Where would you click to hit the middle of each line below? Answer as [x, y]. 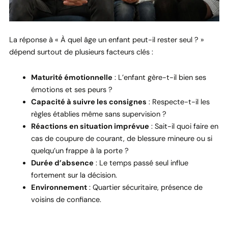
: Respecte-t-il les [178, 102]
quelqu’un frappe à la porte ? [80, 151]
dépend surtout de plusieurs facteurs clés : [81, 52]
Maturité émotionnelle [72, 77]
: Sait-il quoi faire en [184, 126]
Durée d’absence [63, 163]
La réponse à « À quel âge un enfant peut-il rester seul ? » [106, 40]
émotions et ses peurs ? [72, 90]
